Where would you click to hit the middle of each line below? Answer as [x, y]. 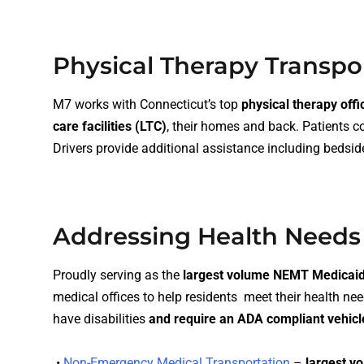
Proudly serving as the [118, 275]
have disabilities [99, 319]
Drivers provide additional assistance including [188, 149]
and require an [191, 319]
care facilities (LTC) [110, 127]
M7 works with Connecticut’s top [147, 105]
